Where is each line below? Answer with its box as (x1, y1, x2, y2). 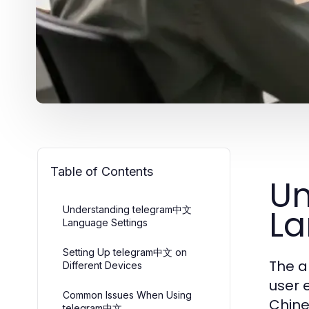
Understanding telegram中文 (63, 203, 192, 215)
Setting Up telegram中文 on (63, 246, 187, 258)
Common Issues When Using (63, 289, 192, 301)
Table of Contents (50, 164, 153, 179)
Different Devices (63, 259, 142, 271)
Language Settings (63, 217, 148, 228)
